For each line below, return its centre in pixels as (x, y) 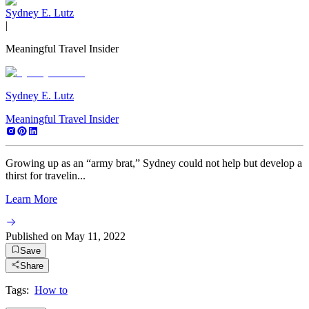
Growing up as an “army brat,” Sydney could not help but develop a (154, 163)
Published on (34, 236)
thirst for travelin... (46, 175)
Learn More (31, 199)
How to (51, 290)
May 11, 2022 (95, 236)
